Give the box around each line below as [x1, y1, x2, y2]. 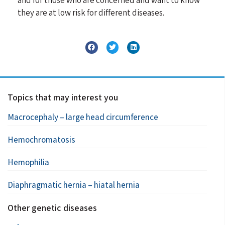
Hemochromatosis [8, 134, 75, 145]
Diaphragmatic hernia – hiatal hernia [8, 179, 140, 190]
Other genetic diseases [8, 201, 97, 213]
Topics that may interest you [8, 91, 118, 103]
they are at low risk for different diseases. [18, 7, 164, 18]
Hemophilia [8, 156, 49, 168]
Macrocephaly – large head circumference [8, 111, 158, 123]
